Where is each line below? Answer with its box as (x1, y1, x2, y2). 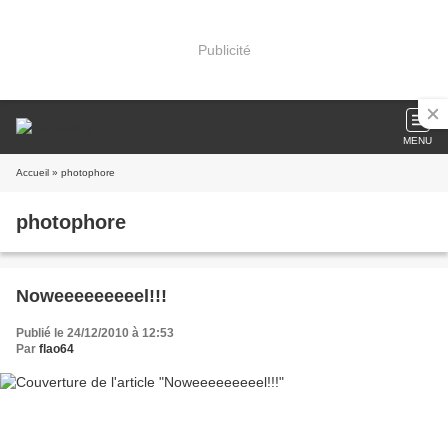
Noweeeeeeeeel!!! (16, 286, 167, 306)
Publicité (197, 41, 251, 58)
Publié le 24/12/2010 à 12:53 (16, 326, 174, 340)
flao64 (39, 342, 74, 356)
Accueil (16, 167, 49, 178)
